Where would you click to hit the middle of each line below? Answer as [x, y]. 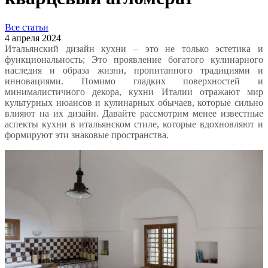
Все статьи [27, 27]
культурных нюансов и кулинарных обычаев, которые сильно [134, 102]
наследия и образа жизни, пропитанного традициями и [134, 70]
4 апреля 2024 [33, 38]
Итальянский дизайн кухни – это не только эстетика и [134, 48]
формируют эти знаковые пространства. [87, 135]
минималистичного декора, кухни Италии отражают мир [134, 92]
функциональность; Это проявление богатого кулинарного [134, 59]
